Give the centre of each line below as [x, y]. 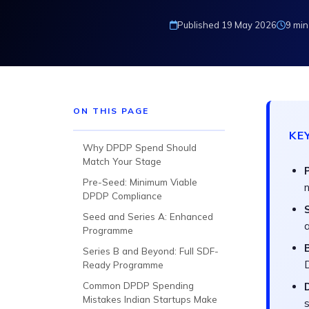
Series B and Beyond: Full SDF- [151, 251]
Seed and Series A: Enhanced [148, 216]
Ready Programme [123, 265]
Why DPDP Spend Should [140, 147]
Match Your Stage [122, 161]
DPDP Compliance [122, 196]
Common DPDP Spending [138, 285]
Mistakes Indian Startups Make [150, 299]
